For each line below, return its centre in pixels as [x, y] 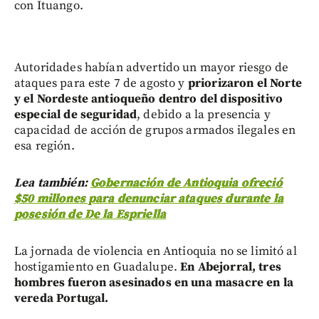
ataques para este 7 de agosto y [101, 83]
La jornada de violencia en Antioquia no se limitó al [156, 251]
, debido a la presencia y [204, 114]
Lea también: [52, 183]
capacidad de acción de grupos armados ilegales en [155, 130]
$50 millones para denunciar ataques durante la [149, 198]
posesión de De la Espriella [90, 214]
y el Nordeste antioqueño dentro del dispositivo [149, 99]
